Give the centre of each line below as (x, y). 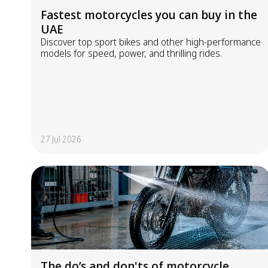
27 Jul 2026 (61, 139)
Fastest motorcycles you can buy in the (149, 15)
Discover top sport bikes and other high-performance (151, 42)
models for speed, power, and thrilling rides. (131, 53)
